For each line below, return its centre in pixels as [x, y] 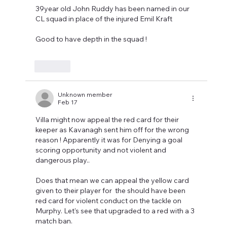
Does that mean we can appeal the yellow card [113, 181]
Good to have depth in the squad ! [91, 39]
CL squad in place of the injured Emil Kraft [105, 19]
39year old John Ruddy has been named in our [113, 9]
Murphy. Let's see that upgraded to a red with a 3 [116, 211]
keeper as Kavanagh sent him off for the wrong [113, 130]
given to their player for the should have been [111, 191]
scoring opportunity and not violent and [102, 150]
